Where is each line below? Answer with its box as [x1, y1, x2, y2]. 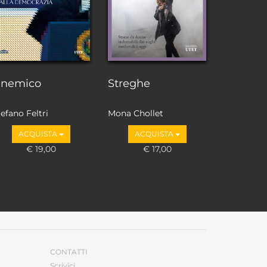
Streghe [108, 76, 150, 90]
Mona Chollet [108, 108, 163, 119]
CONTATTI [49, 247, 88, 257]
